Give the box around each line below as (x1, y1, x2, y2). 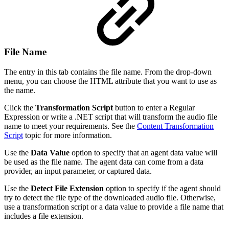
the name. (4, 85, 35, 95)
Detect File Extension (31, 184, 104, 193)
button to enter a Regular (113, 103, 195, 112)
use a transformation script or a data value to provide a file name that (4, 202, 223, 211)
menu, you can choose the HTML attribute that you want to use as (4, 76, 217, 85)
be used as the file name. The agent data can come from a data (4, 157, 203, 166)
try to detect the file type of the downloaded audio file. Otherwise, (4, 193, 216, 202)
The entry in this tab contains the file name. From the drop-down (4, 67, 212, 76)
